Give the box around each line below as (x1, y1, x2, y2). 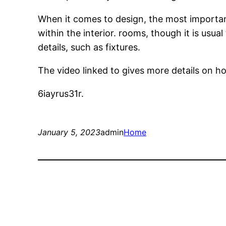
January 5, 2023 (38, 127, 101, 138)
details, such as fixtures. (38, 42, 141, 53)
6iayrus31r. (38, 88, 84, 99)
